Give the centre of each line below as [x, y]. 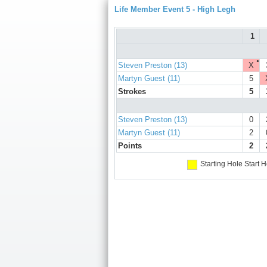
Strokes [132, 92]
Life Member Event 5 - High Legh [175, 9]
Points [130, 146]
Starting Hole [221, 164]
